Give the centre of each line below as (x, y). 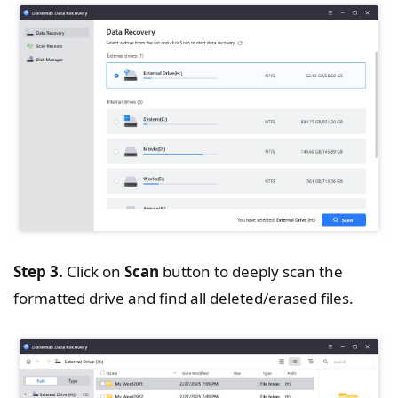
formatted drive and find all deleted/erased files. (183, 298)
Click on (94, 271)
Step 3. (38, 271)
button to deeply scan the (251, 271)
